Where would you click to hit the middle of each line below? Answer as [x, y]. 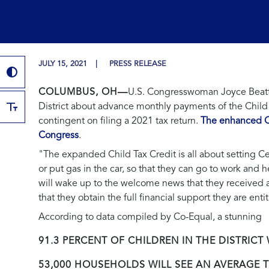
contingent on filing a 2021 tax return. [119, 121]
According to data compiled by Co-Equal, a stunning [150, 217]
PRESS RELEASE [138, 64]
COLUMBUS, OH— [83, 92]
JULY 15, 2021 [64, 64]
